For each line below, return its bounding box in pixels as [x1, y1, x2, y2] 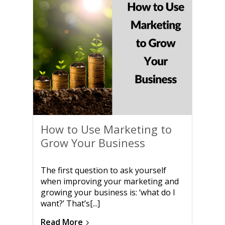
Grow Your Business [41, 135, 145, 150]
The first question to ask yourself [41, 165, 166, 176]
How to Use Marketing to [41, 122, 172, 137]
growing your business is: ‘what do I [41, 187, 175, 198]
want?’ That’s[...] [41, 198, 100, 209]
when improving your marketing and [41, 176, 179, 187]
